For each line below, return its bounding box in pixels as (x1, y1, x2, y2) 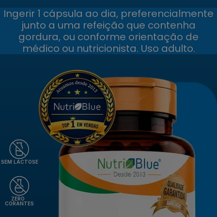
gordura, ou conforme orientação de (18, 30, 199, 44)
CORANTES (5, 200, 34, 206)
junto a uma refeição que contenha (21, 18, 196, 32)
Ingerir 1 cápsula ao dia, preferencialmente (3, 6, 214, 20)
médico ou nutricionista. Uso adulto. (22, 41, 195, 55)
